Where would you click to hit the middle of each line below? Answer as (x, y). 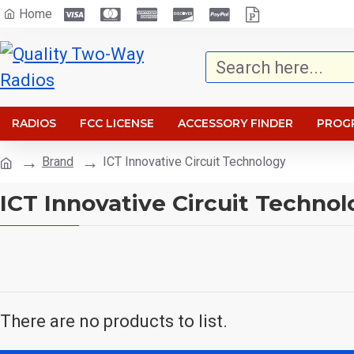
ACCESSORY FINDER (235, 123)
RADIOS (34, 123)
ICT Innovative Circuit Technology (194, 161)
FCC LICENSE (117, 123)
